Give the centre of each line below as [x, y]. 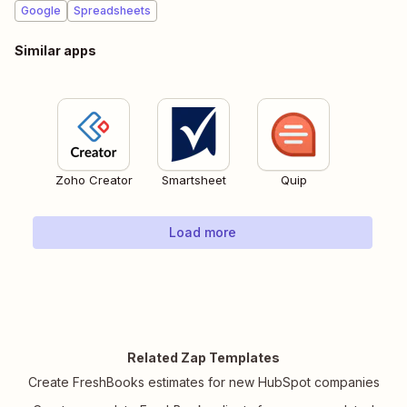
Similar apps [55, 51]
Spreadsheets [112, 11]
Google [41, 11]
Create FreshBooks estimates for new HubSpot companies [203, 382]
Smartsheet [194, 180]
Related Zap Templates [203, 358]
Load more [203, 233]
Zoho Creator [94, 180]
